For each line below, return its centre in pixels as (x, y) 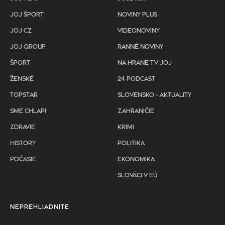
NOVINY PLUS (137, 15)
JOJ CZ (21, 31)
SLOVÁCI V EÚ (137, 175)
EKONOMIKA (136, 159)
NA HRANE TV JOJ (145, 63)
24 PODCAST (136, 79)
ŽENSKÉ (22, 79)
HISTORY (23, 143)
